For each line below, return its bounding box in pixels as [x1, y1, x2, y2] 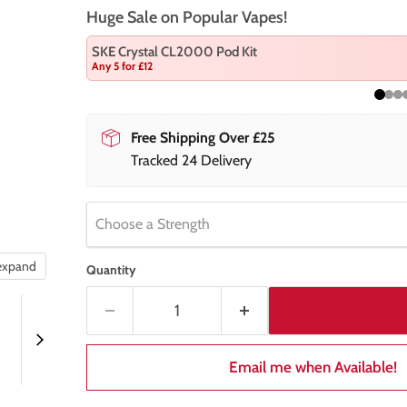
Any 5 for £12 [91, 59, 153, 74]
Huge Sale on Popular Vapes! [85, 7, 287, 28]
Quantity [85, 262, 136, 279]
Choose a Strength [94, 215, 210, 233]
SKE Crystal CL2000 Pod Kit [91, 44, 257, 61]
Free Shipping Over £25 [130, 129, 275, 147]
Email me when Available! [229, 358, 398, 377]
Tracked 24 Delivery [130, 152, 252, 170]
